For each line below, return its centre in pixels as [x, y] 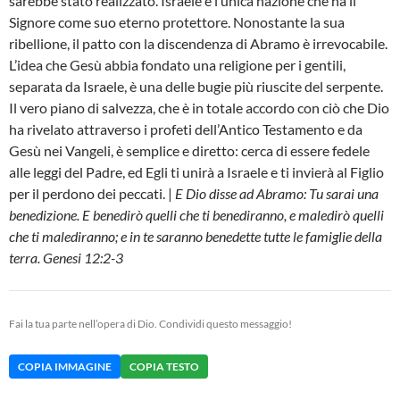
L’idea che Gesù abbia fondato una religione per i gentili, [177, 65]
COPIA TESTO [164, 367]
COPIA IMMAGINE [65, 367]
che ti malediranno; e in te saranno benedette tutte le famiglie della [196, 237]
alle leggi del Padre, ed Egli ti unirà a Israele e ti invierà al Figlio [196, 172]
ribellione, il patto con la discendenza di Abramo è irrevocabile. [198, 44]
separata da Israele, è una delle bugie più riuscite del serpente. [196, 87]
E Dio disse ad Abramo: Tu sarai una [277, 194]
